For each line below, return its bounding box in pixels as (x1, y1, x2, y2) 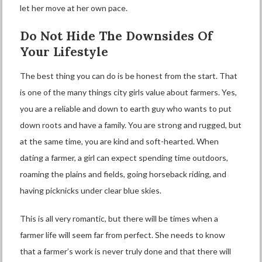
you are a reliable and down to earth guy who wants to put (20, 104, 232, 113)
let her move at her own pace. (20, 3, 128, 13)
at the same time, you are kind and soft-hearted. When (20, 136, 219, 146)
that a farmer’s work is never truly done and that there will (20, 246, 232, 256)
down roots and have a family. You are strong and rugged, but (20, 120, 242, 130)
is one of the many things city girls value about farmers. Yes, (20, 87, 237, 97)
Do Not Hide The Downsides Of (20, 28, 213, 44)
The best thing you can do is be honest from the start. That (20, 71, 238, 81)
